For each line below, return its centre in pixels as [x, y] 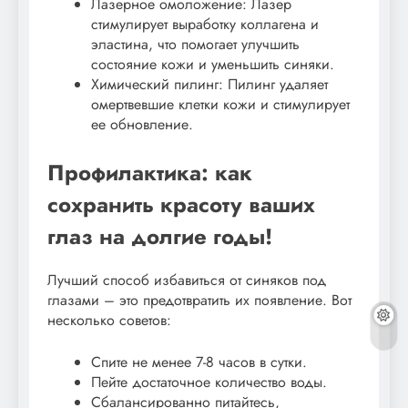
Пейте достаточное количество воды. [209, 382]
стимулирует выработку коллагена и [205, 24]
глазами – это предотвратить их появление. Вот [199, 300]
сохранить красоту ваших [181, 204]
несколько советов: [109, 320]
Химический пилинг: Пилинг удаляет [209, 84]
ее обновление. [142, 124]
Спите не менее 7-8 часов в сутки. [199, 362]
